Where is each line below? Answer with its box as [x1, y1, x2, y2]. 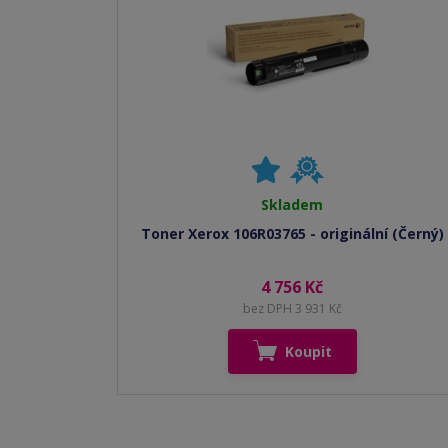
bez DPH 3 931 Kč [242, 300, 342, 317]
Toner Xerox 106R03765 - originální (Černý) [140, 224, 444, 243]
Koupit [284, 341, 332, 361]
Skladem [261, 195, 323, 214]
